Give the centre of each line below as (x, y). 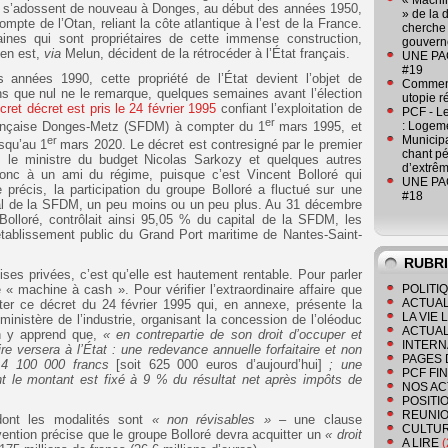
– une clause (316, 420)
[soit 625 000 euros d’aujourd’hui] (223, 365)
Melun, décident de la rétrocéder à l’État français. (205, 53)
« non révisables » (211, 420)
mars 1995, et (320, 127)
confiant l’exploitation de (289, 108)
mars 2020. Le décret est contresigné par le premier (211, 145)
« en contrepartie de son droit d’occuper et (232, 335)
